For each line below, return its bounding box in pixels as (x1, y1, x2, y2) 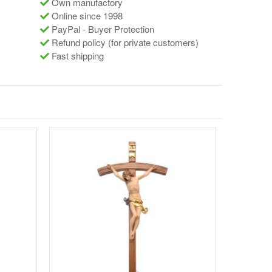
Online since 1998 (49, 8, 123, 22)
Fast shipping (49, 49, 104, 62)
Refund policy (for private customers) (49, 35, 199, 49)
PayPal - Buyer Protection (49, 22, 154, 35)
